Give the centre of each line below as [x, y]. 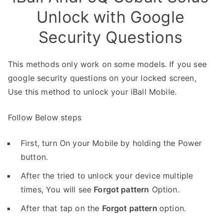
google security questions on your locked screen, [102, 78]
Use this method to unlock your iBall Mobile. [92, 92]
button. [35, 157]
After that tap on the [61, 208]
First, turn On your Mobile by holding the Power [111, 143]
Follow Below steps [45, 117]
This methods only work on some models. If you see [107, 64]
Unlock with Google [110, 17]
